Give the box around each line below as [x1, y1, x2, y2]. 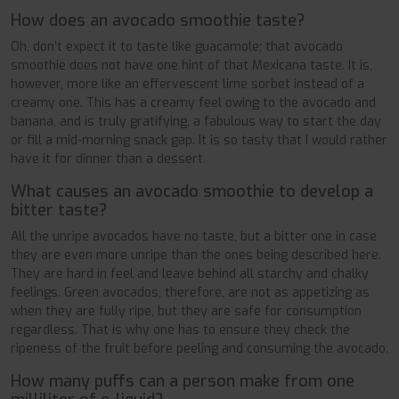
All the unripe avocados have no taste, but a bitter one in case [11, 228, 377, 246]
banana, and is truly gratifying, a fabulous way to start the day [11, 113, 381, 131]
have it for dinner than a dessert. [11, 151, 206, 168]
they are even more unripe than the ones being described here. [11, 247, 381, 265]
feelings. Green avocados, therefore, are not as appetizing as [11, 284, 370, 302]
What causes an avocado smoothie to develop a [11, 181, 373, 203]
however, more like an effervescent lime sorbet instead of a [11, 76, 364, 94]
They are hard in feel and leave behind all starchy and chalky [11, 265, 369, 283]
